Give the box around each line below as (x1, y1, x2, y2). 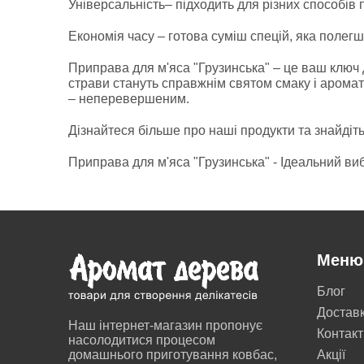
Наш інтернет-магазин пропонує (68, 318, 262, 332)
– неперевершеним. (68, 92, 189, 106)
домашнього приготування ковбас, (68, 348, 277, 362)
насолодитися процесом (68, 333, 215, 347)
